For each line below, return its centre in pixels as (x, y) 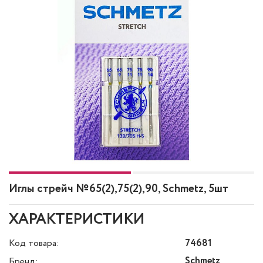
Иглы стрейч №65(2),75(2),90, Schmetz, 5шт (119, 189)
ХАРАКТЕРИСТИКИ (77, 220)
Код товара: (34, 243)
